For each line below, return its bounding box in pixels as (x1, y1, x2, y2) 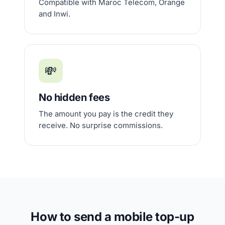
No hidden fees (39, 91, 110, 103)
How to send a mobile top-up (31, 209, 194, 224)
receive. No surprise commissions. (39, 121, 163, 130)
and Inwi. (39, 9, 70, 19)
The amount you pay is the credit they (39, 109, 173, 119)
